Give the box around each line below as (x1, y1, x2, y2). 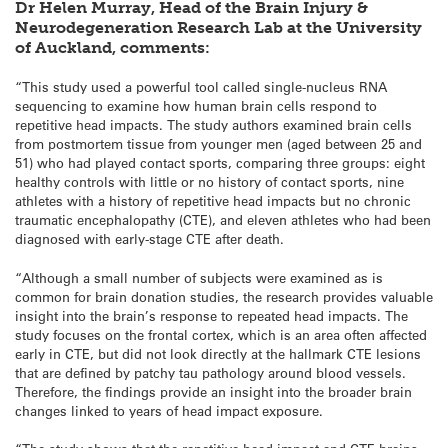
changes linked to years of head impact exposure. (15, 401, 323, 419)
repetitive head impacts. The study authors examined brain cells (15, 116, 412, 134)
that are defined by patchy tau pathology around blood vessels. (15, 363, 406, 381)
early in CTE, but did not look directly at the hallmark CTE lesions (15, 344, 421, 362)
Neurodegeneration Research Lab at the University (15, 18, 422, 38)
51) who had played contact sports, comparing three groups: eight (15, 154, 425, 172)
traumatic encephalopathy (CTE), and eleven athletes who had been (15, 211, 431, 229)
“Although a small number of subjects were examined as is (15, 268, 383, 286)
